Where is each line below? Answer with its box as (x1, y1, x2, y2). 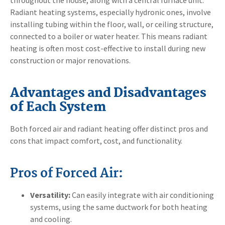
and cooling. (30, 213, 72, 224)
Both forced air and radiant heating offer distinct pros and (10, 123, 208, 134)
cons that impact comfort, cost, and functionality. (10, 135, 182, 146)
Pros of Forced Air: (10, 163, 123, 184)
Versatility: (30, 189, 70, 200)
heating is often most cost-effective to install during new (10, 43, 205, 53)
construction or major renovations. (10, 55, 131, 65)
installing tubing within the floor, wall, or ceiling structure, (10, 19, 213, 29)
